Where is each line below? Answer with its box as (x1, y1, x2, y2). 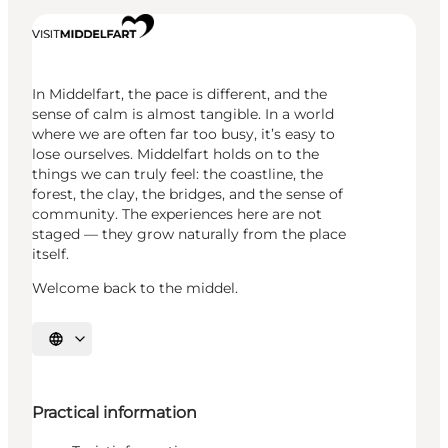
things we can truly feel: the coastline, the (32, 164, 323, 183)
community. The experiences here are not (32, 204, 322, 223)
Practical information (32, 403, 197, 423)
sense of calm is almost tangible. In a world (32, 104, 334, 123)
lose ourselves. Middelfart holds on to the (32, 144, 319, 163)
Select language (54, 338, 146, 353)
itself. (32, 244, 69, 263)
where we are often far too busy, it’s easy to (32, 124, 335, 143)
